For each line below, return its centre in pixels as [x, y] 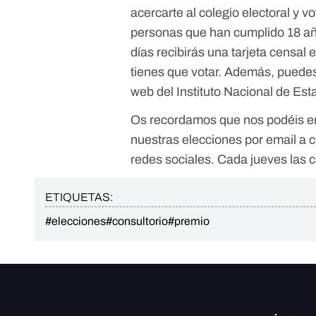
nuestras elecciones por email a [220, 140]
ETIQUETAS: [79, 197]
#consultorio [137, 221]
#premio [189, 221]
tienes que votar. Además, [204, 72]
